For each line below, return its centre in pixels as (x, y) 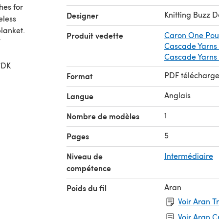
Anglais (177, 95)
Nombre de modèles (103, 116)
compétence (89, 168)
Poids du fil (87, 188)
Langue (80, 96)
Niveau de (85, 156)
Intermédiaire (189, 155)
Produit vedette (95, 35)
